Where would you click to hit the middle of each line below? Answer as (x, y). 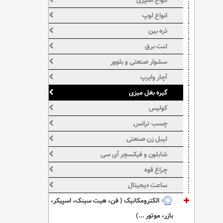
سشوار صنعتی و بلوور (139, 62)
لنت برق (156, 46)
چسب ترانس (151, 123)
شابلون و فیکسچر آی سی (134, 154)
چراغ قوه (156, 170)
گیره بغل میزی (148, 93)
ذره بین (158, 31)
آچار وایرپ (154, 77)
